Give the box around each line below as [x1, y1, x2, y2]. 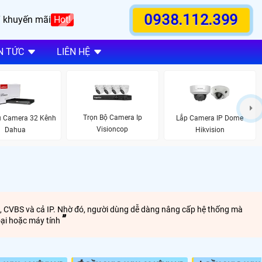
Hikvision [195, 125, 225, 134]
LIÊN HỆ [56, 46, 90, 58]
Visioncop [96, 125, 129, 134]
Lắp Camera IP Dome [176, 113, 244, 122]
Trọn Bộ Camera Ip [82, 113, 142, 122]
